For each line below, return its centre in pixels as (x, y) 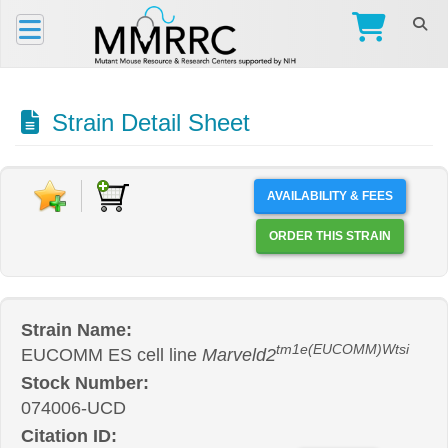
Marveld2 (239, 355)
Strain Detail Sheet (147, 122)
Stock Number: (85, 383)
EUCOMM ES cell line (111, 355)
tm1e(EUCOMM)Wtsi (342, 350)
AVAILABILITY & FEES (329, 196)
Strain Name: (76, 330)
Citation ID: (69, 436)
